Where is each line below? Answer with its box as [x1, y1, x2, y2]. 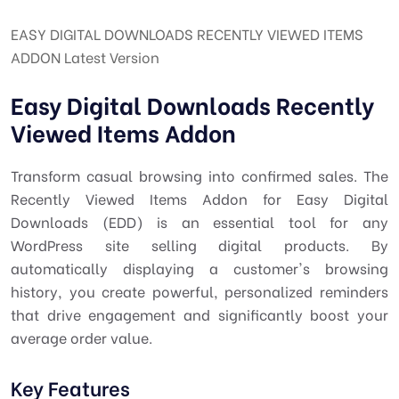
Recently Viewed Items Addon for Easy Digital [11, 188, 388, 208]
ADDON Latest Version [11, 46, 159, 67]
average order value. [11, 327, 152, 347]
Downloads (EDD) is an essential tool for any [11, 211, 388, 232]
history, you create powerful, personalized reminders [11, 281, 388, 301]
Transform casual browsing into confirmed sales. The [11, 165, 388, 185]
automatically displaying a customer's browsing [11, 257, 388, 278]
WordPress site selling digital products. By [11, 234, 388, 255]
